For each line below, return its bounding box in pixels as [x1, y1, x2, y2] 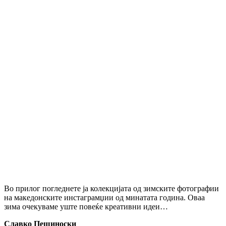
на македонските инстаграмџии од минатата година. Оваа [4, 193, 205, 202]
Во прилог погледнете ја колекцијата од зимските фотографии [4, 184, 219, 193]
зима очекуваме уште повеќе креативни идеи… [4, 202, 168, 211]
